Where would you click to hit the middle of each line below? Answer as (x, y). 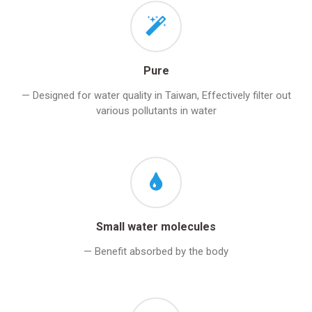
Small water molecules (156, 226)
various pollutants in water (156, 110)
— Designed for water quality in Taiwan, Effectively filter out (156, 95)
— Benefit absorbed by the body (156, 251)
